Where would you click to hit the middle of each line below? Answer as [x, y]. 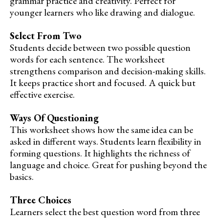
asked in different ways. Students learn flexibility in [106, 141]
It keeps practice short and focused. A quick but [103, 82]
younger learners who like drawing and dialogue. [102, 12]
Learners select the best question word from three [105, 211]
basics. [22, 176]
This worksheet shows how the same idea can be [101, 129]
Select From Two [46, 35]
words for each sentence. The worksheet [87, 59]
